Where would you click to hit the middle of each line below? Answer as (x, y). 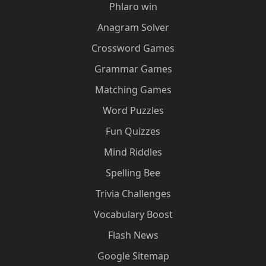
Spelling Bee (133, 173)
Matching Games (133, 90)
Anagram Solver (133, 27)
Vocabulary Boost (133, 214)
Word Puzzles (133, 110)
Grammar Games (133, 69)
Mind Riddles (133, 152)
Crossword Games (133, 48)
